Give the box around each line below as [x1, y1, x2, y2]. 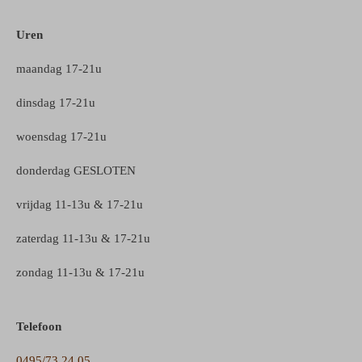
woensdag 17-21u [16, 129, 107, 143]
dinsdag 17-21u [16, 95, 95, 109]
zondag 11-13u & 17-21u [16, 265, 145, 279]
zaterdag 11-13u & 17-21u [16, 231, 150, 245]
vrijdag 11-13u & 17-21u [16, 197, 143, 211]
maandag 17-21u [16, 61, 102, 75]
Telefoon [16, 319, 61, 333]
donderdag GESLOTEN [16, 163, 136, 177]
